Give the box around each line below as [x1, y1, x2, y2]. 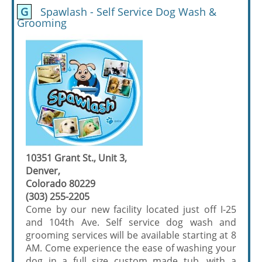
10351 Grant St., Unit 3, [26, 151, 127, 164]
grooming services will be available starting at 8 [26, 229, 236, 242]
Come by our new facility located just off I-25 [26, 203, 236, 216]
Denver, [26, 164, 60, 177]
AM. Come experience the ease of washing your [26, 242, 236, 254]
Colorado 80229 [26, 177, 95, 190]
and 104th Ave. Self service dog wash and [26, 216, 236, 229]
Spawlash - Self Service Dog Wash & [32, 5, 216, 19]
